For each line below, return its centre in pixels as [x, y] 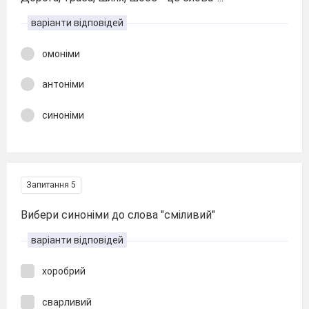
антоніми [63, 84]
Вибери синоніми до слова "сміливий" [118, 215]
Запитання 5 [51, 185]
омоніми [61, 53]
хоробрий [64, 271]
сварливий [67, 302]
